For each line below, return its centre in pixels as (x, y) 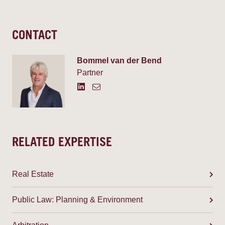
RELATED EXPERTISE (62, 144)
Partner (90, 73)
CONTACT (35, 37)
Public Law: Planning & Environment (77, 200)
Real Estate (33, 174)
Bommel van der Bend (119, 61)
